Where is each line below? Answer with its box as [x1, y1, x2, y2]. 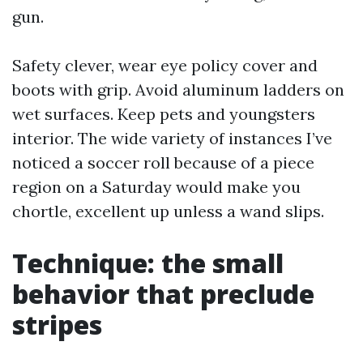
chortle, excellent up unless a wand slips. [12, 201, 324, 221]
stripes [12, 307, 102, 342]
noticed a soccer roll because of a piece [12, 152, 314, 173]
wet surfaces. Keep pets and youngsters [12, 104, 315, 124]
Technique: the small [12, 246, 284, 280]
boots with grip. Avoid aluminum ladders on [12, 79, 344, 100]
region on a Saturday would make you [12, 177, 301, 197]
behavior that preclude [12, 276, 314, 311]
